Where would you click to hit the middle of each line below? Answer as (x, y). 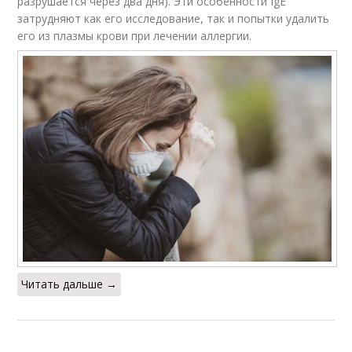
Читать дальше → (70, 284)
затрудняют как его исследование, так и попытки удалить (174, 19)
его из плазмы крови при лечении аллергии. (135, 36)
